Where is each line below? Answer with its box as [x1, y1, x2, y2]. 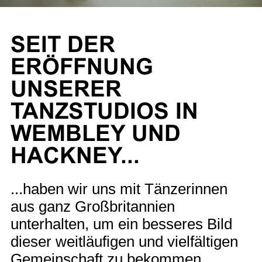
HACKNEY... [11, 143, 140, 168]
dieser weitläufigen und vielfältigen [11, 233, 238, 250]
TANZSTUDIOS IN [11, 98, 198, 124]
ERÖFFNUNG [11, 54, 153, 80]
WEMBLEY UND [11, 120, 181, 146]
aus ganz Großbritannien [11, 198, 175, 215]
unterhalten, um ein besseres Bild [11, 215, 232, 232]
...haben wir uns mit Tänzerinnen [11, 180, 227, 197]
